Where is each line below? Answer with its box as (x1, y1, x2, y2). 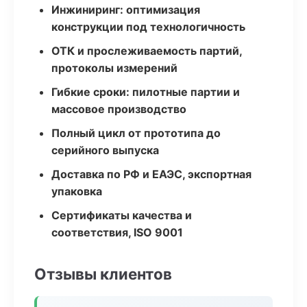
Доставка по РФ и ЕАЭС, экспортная (51, 167, 251, 181)
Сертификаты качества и (51, 208, 192, 222)
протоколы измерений (51, 61, 177, 75)
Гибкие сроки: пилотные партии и (51, 85, 240, 99)
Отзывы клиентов (34, 265, 172, 283)
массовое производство (51, 102, 186, 116)
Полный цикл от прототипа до (51, 126, 221, 140)
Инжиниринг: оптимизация (51, 3, 200, 16)
